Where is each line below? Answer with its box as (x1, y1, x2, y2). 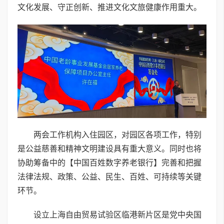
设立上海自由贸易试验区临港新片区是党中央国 (33, 210, 201, 219)
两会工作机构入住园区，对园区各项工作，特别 (33, 130, 201, 139)
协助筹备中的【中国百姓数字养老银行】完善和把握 (17, 158, 201, 167)
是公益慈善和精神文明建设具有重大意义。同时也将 (17, 144, 201, 153)
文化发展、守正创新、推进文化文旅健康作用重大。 (17, 3, 201, 12)
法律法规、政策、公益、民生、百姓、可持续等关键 (17, 172, 201, 181)
